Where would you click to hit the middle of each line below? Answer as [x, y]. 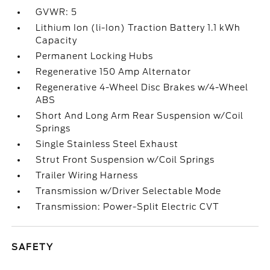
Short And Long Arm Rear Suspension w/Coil [140, 116]
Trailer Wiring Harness [87, 175]
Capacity [57, 40]
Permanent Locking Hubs [95, 56]
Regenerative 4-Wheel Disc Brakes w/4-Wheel [142, 87]
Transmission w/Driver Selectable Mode [129, 191]
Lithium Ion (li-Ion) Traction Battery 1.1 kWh [138, 28]
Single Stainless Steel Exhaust [107, 144]
